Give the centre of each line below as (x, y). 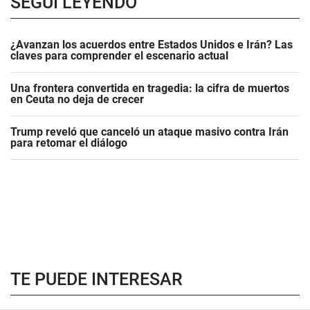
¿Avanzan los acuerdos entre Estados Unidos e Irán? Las (152, 45)
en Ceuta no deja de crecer (77, 99)
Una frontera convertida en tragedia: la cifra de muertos (150, 88)
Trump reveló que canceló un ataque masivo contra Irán (149, 132)
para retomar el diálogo (69, 143)
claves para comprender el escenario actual (119, 56)
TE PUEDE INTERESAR (97, 279)
